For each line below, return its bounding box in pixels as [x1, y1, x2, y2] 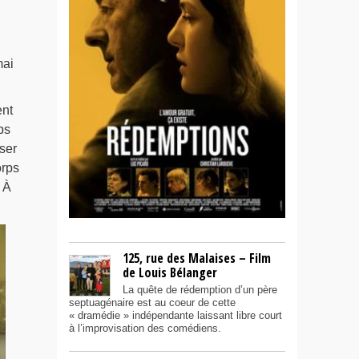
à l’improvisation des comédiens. [69, 322, 221, 335]
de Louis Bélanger [123, 264, 217, 282]
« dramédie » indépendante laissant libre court [69, 309, 282, 322]
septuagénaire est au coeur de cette [69, 296, 236, 309]
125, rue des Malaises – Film [123, 249, 271, 268]
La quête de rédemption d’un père [123, 284, 277, 296]
